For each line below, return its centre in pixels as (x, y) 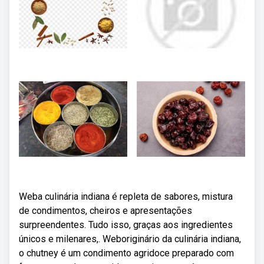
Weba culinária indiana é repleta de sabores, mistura (126, 197)
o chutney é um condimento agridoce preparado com (126, 253)
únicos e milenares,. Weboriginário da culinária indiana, (130, 239)
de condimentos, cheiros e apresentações (105, 211)
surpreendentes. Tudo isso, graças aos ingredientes (126, 225)
